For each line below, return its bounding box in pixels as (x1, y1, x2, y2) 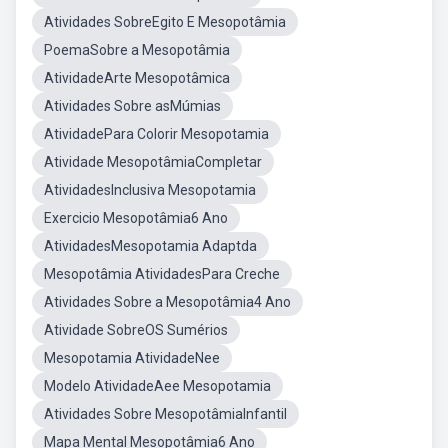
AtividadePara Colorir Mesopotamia (44, 126, 269, 142)
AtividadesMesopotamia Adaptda (44, 238, 257, 254)
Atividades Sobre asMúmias (44, 98, 221, 114)
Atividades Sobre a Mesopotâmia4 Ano (44, 294, 291, 310)
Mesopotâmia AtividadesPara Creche (44, 266, 280, 282)
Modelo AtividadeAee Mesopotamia (44, 378, 271, 394)
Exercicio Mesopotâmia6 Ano (44, 210, 228, 226)
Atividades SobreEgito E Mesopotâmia (44, 14, 286, 30)
